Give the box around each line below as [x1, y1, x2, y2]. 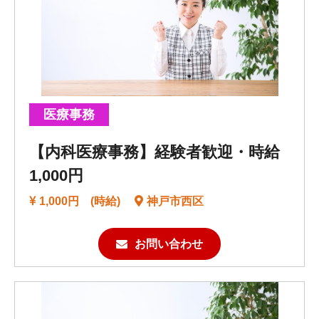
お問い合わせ [135, 238, 203, 251]
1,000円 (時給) [39, 195, 120, 208]
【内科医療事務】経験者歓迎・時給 [29, 143, 280, 162]
